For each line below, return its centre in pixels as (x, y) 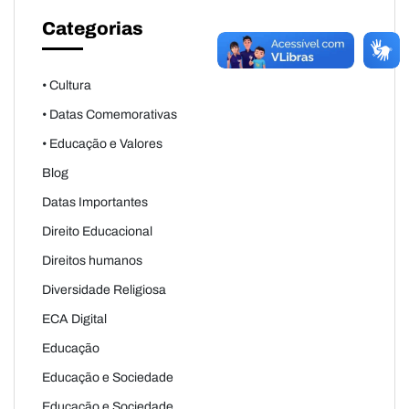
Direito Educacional (97, 231)
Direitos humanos (92, 260)
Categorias (93, 28)
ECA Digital (74, 319)
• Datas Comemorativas (110, 114)
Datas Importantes (95, 202)
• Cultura (67, 85)
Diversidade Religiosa (104, 289)
